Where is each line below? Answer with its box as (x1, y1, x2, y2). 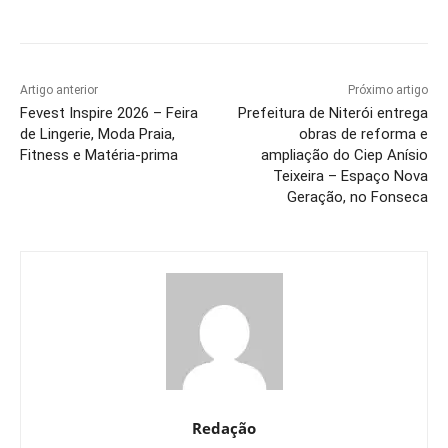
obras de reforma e (298, 125, 428, 144)
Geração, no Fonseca (286, 188, 428, 207)
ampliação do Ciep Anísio (260, 146, 428, 165)
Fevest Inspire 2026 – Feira (20, 104, 198, 123)
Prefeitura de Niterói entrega (237, 104, 428, 123)
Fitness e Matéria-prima (20, 146, 178, 165)
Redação (192, 418, 256, 439)
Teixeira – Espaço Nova (272, 167, 428, 186)
